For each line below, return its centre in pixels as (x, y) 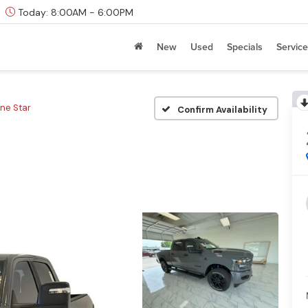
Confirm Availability (222, 109)
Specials (245, 47)
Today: (33, 12)
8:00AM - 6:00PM (91, 12)
